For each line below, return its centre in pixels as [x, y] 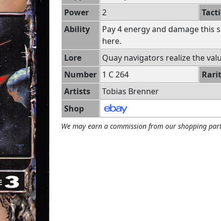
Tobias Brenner [130, 91]
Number [80, 74]
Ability [77, 29]
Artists [77, 91]
